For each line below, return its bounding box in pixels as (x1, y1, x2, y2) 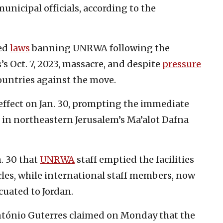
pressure (162, 58, 201, 70)
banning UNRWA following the (30, 42, 170, 54)
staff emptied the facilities (75, 153, 194, 165)
